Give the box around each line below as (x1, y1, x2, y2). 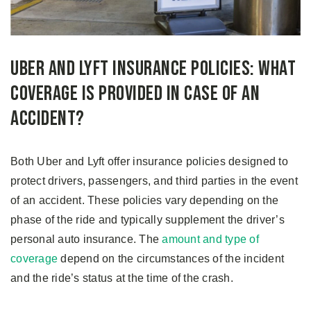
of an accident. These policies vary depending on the (10, 194, 278, 207)
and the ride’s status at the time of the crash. (10, 272, 233, 285)
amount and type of (162, 233, 259, 246)
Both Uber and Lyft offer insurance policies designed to (10, 155, 288, 168)
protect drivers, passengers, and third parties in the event (10, 175, 298, 187)
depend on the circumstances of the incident (58, 253, 284, 265)
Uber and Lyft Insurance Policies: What (10, 56, 296, 82)
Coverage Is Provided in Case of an (10, 81, 260, 107)
